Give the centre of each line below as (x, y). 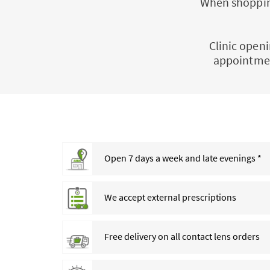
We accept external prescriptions (170, 197)
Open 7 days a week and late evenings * (183, 158)
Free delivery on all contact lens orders (182, 236)
